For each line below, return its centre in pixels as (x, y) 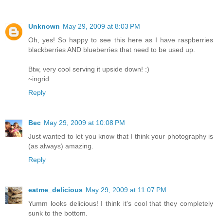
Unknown (44, 27)
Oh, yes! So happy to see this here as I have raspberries (121, 40)
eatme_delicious (55, 190)
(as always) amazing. (61, 146)
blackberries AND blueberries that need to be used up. (112, 50)
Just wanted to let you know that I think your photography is (121, 136)
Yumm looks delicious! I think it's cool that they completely (121, 204)
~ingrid (39, 79)
